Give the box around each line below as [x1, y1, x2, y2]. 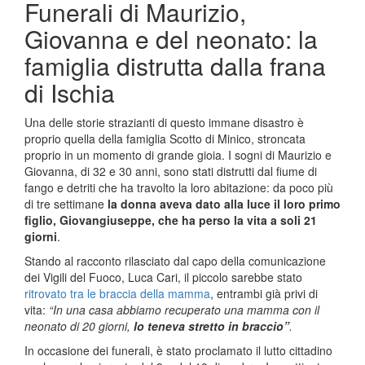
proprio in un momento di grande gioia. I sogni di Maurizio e [24, 147, 332, 163]
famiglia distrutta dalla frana [24, 48, 326, 83]
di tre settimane [24, 196, 104, 212]
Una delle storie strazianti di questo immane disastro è [24, 114, 304, 130]
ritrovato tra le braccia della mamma [24, 285, 210, 301]
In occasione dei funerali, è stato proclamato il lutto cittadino [24, 342, 332, 358]
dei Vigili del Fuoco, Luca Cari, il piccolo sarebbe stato [24, 269, 302, 285]
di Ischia [24, 75, 115, 110]
